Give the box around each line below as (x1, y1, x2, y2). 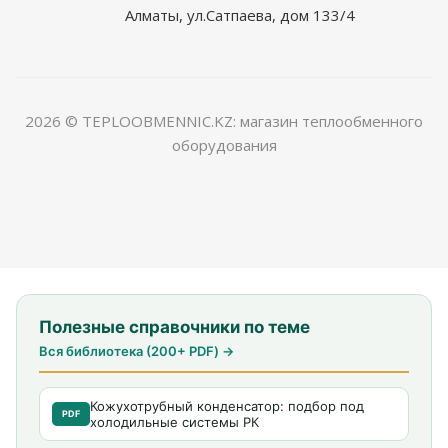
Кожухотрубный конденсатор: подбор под (90, 397, 364, 414)
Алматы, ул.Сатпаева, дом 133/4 (125, 4, 355, 25)
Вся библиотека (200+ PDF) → (39, 342, 234, 359)
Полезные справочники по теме (39, 316, 310, 337)
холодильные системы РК (90, 413, 259, 430)
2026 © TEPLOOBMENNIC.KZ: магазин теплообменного (25, 110, 423, 131)
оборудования (171, 134, 277, 155)
